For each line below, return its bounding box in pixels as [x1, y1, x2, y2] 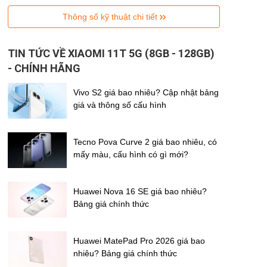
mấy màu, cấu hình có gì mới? [73, 149, 188, 159]
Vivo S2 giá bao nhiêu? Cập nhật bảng [73, 87, 219, 97]
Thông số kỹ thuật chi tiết [62, 11, 160, 21]
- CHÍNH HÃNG [8, 61, 80, 74]
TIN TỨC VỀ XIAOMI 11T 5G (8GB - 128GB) [8, 46, 215, 60]
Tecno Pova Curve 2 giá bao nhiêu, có [73, 136, 217, 147]
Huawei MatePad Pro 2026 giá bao [73, 235, 205, 246]
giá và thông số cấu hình [73, 100, 166, 110]
